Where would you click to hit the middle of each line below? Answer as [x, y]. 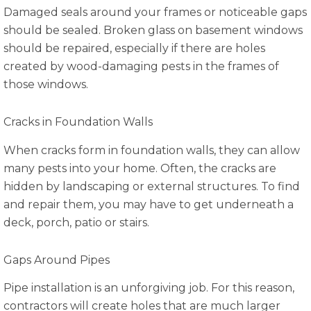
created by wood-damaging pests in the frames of [141, 66]
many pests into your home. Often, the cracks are [140, 168]
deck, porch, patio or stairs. [76, 222]
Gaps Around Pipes [57, 260]
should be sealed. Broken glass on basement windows [153, 30]
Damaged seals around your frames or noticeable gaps [155, 12]
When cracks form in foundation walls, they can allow [152, 150]
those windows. [46, 84]
